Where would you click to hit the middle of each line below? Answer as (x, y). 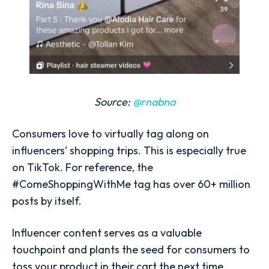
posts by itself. (47, 201)
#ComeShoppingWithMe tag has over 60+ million (131, 184)
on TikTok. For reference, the (83, 168)
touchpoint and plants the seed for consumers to (131, 250)
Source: (113, 101)
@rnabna (154, 101)
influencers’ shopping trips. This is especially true (129, 151)
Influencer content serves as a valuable (107, 233)
